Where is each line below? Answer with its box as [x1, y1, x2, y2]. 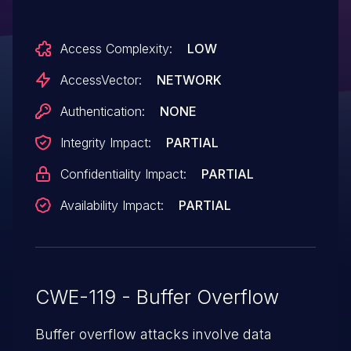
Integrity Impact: [60, 134, 151, 150]
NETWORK [156, 71, 222, 88]
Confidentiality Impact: [60, 165, 186, 182]
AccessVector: [60, 71, 142, 88]
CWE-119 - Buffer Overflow [34, 284, 279, 309]
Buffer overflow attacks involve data [34, 325, 272, 342]
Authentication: [60, 103, 145, 119]
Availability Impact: [60, 197, 164, 213]
